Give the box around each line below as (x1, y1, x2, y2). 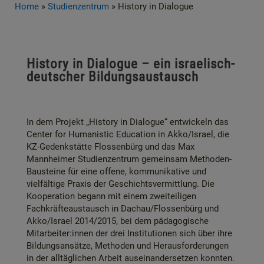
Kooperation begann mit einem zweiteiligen (27, 191, 196, 202)
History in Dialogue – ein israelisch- (27, 56, 235, 71)
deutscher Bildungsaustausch (27, 69, 199, 84)
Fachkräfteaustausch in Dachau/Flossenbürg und (27, 203, 219, 214)
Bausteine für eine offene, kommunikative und (27, 166, 206, 177)
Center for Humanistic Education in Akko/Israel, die (27, 129, 229, 140)
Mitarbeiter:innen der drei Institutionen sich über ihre (27, 228, 232, 239)
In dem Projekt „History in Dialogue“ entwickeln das (27, 117, 229, 127)
